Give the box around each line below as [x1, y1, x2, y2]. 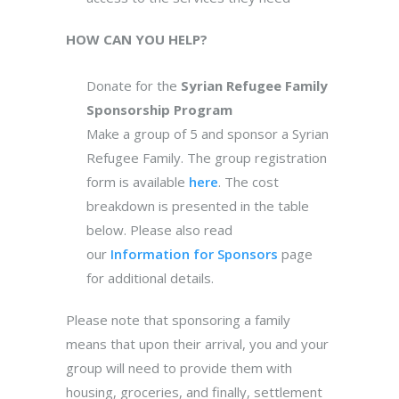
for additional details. [85, 268, 214, 287]
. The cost [217, 172, 279, 191]
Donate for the [85, 76, 181, 94]
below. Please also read [85, 220, 232, 239]
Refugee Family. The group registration [85, 148, 327, 167]
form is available [85, 172, 189, 191]
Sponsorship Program [85, 100, 232, 118]
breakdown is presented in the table [85, 196, 309, 215]
